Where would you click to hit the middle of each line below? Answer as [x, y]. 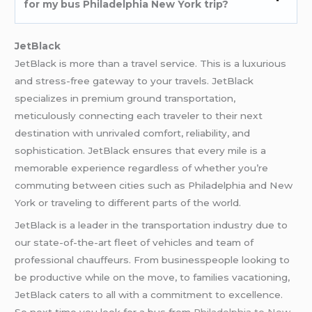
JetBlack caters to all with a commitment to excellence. [149, 294]
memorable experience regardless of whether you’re [142, 167]
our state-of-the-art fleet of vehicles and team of [134, 242]
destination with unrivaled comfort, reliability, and [133, 133]
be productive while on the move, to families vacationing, [153, 277]
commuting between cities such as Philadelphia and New [154, 185]
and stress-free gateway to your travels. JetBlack [134, 80]
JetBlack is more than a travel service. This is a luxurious [37, 63]
